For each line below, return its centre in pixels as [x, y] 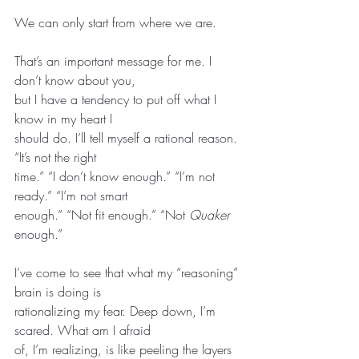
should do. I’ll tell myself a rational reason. [128, 137]
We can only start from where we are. [115, 22]
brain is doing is [58, 291]
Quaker [209, 214]
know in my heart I [63, 118]
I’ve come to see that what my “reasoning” [128, 272]
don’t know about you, [75, 80]
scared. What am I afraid [83, 330]
